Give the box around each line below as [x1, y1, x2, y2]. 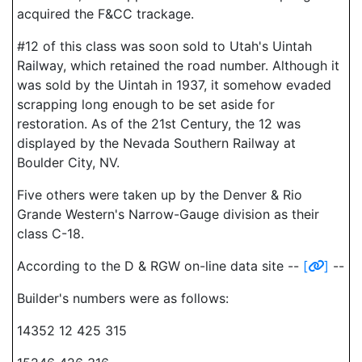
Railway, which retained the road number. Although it [17, 57, 339, 74]
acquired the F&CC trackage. [17, 6, 194, 22]
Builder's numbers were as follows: [17, 290, 229, 306]
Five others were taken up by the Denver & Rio [17, 187, 302, 203]
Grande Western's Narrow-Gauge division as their [17, 206, 319, 222]
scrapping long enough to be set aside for [17, 96, 275, 112]
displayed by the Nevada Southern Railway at [17, 135, 296, 151]
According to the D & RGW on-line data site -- [17, 258, 303, 274]
